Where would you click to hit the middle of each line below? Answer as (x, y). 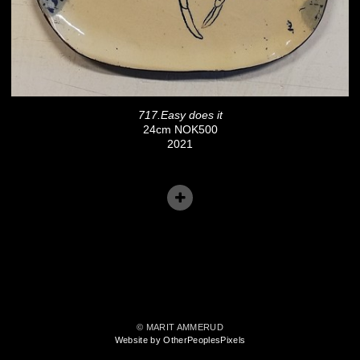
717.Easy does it (180, 115)
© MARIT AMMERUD (180, 327)
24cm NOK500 (180, 130)
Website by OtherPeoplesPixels (180, 340)
